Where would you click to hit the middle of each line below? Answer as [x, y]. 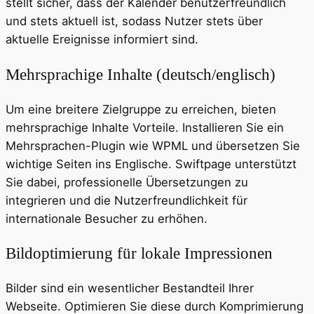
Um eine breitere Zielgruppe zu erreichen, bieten [141, 109]
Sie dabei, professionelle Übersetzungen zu [127, 182]
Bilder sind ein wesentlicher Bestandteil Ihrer [130, 288]
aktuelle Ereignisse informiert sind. [102, 40]
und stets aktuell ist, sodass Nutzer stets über [134, 21]
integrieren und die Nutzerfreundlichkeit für [127, 200]
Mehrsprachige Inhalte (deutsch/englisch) [141, 74]
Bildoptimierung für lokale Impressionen [139, 253]
